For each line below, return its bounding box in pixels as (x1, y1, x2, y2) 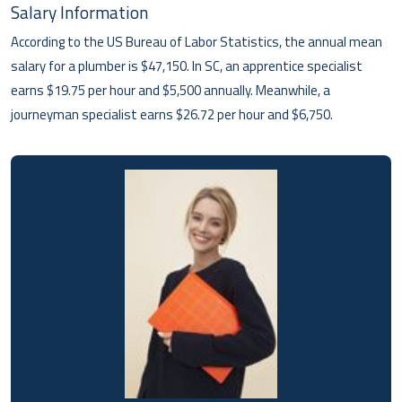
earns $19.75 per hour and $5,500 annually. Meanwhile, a (11, 79, 330, 100)
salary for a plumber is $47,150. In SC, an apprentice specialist (11, 55, 363, 76)
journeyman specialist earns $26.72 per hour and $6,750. (11, 103, 333, 125)
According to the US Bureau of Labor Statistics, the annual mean (11, 31, 382, 52)
